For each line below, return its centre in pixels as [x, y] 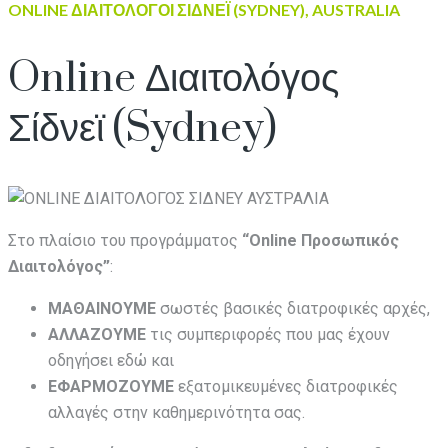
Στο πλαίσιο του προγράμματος [125, 240]
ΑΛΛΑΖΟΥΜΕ [97, 334]
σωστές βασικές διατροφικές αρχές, [293, 308]
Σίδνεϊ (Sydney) [142, 129]
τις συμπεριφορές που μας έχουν [268, 334]
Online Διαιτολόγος [173, 79]
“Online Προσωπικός [320, 240]
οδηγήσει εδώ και [111, 360]
